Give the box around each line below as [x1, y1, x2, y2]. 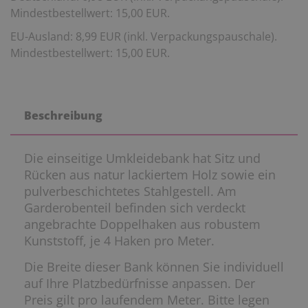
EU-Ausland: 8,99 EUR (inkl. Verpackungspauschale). [10, 28, 277, 44]
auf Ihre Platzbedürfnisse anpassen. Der [24, 274, 255, 291]
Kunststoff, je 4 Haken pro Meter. [24, 232, 214, 249]
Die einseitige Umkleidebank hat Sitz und [24, 149, 261, 166]
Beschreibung [24, 107, 102, 123]
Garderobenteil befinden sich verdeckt [24, 199, 245, 216]
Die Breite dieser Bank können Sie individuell [24, 258, 284, 275]
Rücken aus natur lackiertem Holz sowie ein [24, 166, 276, 183]
